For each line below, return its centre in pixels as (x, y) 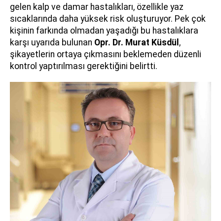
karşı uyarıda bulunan (52, 42)
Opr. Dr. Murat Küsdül (137, 42)
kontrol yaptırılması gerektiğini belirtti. (84, 66)
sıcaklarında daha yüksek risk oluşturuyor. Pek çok (108, 18)
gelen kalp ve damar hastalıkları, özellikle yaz (97, 7)
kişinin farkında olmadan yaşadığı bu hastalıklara (104, 30)
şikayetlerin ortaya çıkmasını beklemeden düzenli (106, 54)
